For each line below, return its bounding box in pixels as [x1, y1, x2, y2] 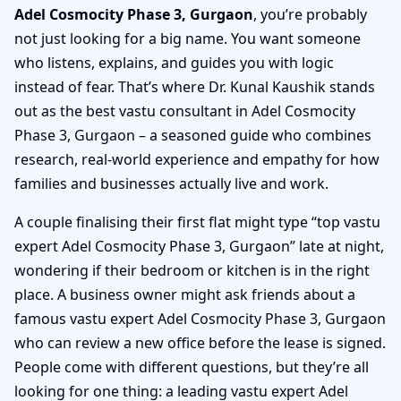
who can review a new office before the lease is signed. [14, 332, 386, 353]
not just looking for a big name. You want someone [14, 28, 361, 48]
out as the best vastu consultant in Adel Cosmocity [14, 100, 355, 121]
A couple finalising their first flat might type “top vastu [14, 211, 380, 232]
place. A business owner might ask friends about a [14, 284, 355, 304]
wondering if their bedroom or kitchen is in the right [14, 260, 370, 280]
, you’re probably [253, 4, 367, 24]
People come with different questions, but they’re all [14, 356, 369, 377]
